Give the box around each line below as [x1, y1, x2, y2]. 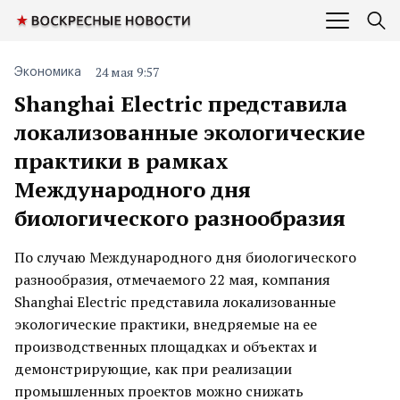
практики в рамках [14, 146, 229, 175]
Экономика [14, 66, 81, 79]
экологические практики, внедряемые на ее [14, 314, 317, 334]
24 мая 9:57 [96, 63, 159, 80]
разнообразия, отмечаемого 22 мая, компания [14, 270, 330, 289]
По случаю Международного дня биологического [14, 247, 356, 267]
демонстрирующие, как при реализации [14, 359, 292, 379]
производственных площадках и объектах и [14, 337, 317, 356]
